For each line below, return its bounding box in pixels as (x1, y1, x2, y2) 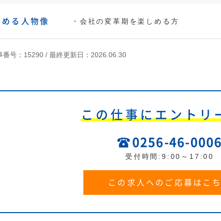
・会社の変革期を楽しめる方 (72, 17, 180, 25)
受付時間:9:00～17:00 (125, 152, 214, 160)
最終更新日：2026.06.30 (49, 51, 126, 59)
